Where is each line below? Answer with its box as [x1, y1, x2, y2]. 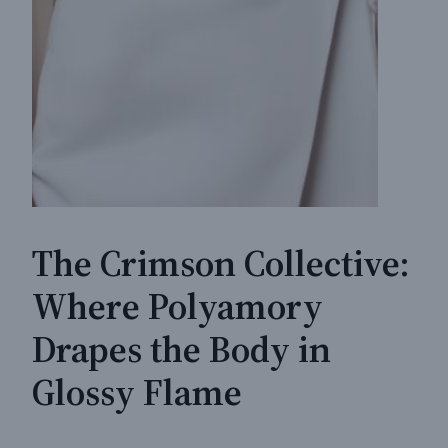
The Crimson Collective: [32, 238, 410, 289]
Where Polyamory [32, 281, 323, 332]
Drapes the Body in [32, 324, 331, 375]
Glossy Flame [32, 367, 242, 418]
